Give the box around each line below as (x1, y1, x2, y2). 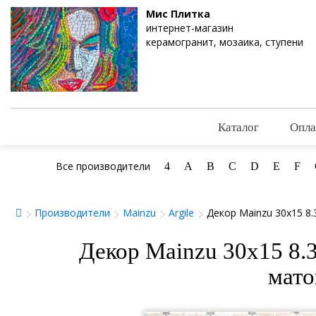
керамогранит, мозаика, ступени (146, 35, 303, 49)
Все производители (55, 159, 150, 174)
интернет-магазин (146, 21, 233, 35)
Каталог (218, 119, 259, 135)
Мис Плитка (146, 7, 210, 20)
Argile (169, 206, 194, 220)
